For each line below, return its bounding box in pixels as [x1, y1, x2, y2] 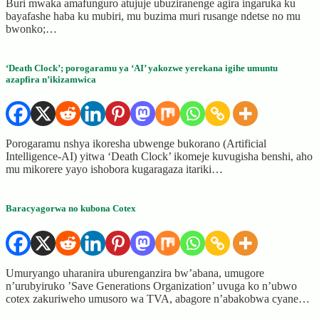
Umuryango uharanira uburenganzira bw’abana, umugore [6, 266, 264, 279]
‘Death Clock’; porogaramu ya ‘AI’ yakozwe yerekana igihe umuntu [6, 63, 278, 74]
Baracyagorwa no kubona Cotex [6, 203, 136, 214]
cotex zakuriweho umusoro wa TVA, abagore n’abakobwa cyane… [6, 292, 310, 305]
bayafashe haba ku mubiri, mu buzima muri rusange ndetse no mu [6, 9, 300, 22]
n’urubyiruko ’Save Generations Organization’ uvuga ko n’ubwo [6, 279, 297, 292]
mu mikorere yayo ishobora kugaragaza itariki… [6, 163, 223, 176]
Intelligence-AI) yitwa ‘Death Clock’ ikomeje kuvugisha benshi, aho [6, 150, 313, 163]
